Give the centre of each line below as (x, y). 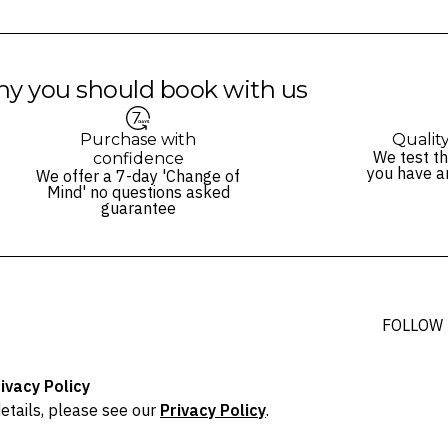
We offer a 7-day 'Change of (138, 175)
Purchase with (138, 139)
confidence (138, 158)
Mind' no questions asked (138, 191)
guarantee (138, 207)
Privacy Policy (213, 410)
